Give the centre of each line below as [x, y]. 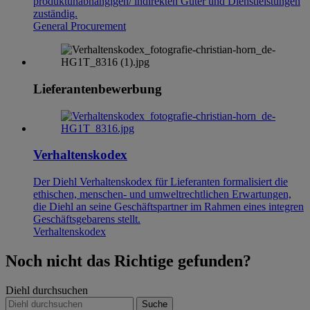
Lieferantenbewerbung [98, 89]
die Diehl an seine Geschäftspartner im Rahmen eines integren [168, 207]
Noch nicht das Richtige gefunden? [128, 261]
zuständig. [55, 14]
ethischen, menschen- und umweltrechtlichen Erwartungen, [162, 194]
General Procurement [80, 26]
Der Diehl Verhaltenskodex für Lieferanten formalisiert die [161, 182]
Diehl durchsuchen [47, 291]
